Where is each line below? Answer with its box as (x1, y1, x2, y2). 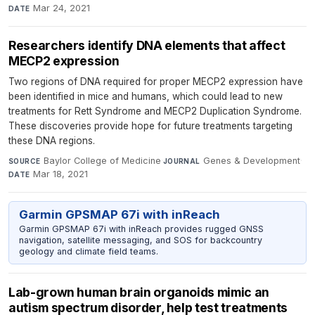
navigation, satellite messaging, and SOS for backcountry (18, 234, 262, 245)
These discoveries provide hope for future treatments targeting (8, 120, 292, 131)
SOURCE (8, 156, 41, 165)
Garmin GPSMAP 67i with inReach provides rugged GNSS (18, 223, 264, 234)
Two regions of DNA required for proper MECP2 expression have (8, 75, 303, 87)
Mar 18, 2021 (33, 168, 89, 179)
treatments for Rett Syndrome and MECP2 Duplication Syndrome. (8, 105, 302, 117)
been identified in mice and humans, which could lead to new (8, 90, 283, 102)
